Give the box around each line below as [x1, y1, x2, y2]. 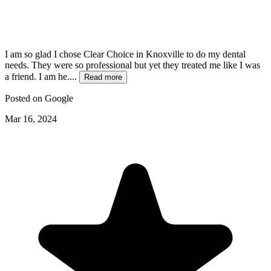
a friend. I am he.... [5, 71, 79, 82]
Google [45, 93, 73, 104]
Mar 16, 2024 [5, 114, 57, 125]
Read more [84, 73, 122, 82]
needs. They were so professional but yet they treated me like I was [5, 60, 260, 71]
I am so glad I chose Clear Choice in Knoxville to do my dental [5, 49, 246, 60]
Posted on [5, 93, 45, 104]
